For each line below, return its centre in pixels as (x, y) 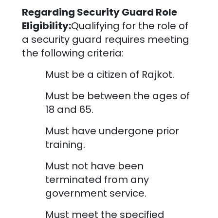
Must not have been (94, 166)
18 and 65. (69, 109)
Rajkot (157, 74)
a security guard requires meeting (105, 39)
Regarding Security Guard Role (99, 12)
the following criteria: (73, 53)
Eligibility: (46, 26)
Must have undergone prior (112, 131)
